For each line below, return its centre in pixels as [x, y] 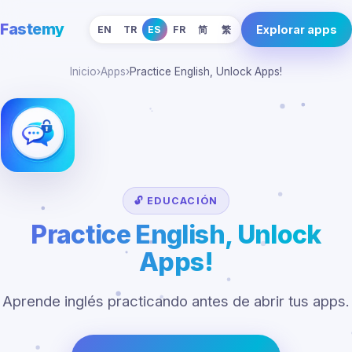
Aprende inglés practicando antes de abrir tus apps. [176, 301]
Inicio [83, 71]
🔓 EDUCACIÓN [176, 201]
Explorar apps [297, 29]
